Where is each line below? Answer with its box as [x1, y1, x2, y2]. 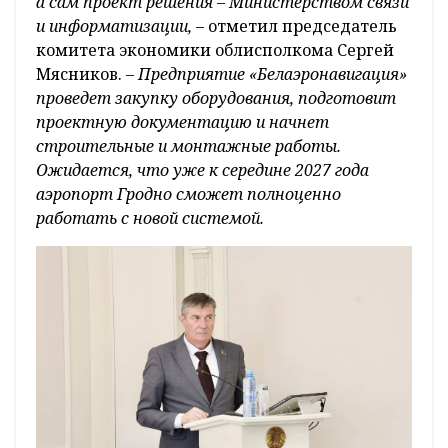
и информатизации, [36, 15, 196, 38]
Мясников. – [36, 63, 134, 86]
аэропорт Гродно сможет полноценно [36, 183, 341, 206]
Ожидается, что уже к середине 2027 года [36, 159, 369, 182]
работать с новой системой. [36, 207, 264, 230]
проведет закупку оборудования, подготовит [36, 87, 396, 110]
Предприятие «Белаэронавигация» [134, 63, 407, 86]
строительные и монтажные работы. [36, 135, 341, 158]
